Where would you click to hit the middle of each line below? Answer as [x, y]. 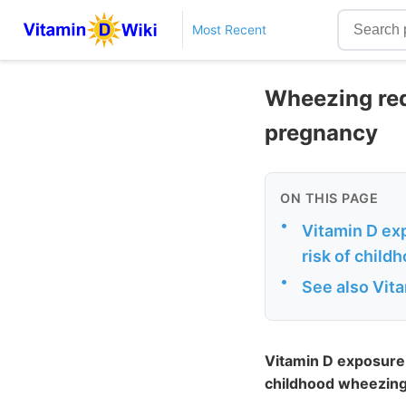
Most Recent [229, 29]
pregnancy [321, 132]
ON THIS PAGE [329, 198]
